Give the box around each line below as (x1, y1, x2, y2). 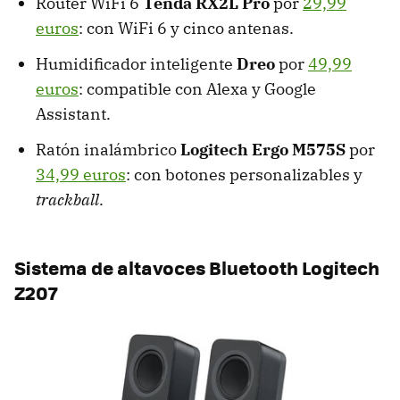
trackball (36, 189, 99, 211)
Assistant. (36, 104, 111, 125)
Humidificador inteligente (36, 54, 237, 75)
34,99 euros (36, 164, 126, 186)
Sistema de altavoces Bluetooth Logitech (14, 254, 379, 282)
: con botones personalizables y (126, 164, 362, 186)
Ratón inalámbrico (36, 139, 180, 161)
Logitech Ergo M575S (180, 139, 346, 161)
